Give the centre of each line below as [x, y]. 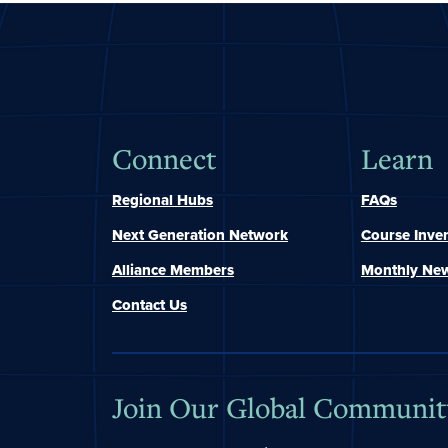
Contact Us [149, 305]
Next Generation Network [200, 235]
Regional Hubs [162, 200]
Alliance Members [173, 270]
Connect [164, 159]
